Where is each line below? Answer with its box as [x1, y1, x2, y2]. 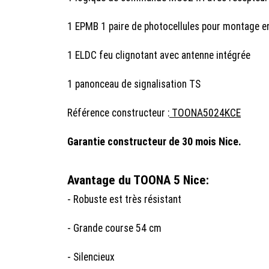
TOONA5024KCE [169, 106, 241, 119]
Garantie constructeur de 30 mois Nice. [67, 135, 241, 148]
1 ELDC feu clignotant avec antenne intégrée [67, 49, 250, 61]
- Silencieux [67, 250, 115, 263]
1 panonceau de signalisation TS [67, 77, 201, 90]
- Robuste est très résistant [67, 193, 181, 205]
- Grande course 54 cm [67, 222, 162, 234]
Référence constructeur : [67, 106, 169, 119]
